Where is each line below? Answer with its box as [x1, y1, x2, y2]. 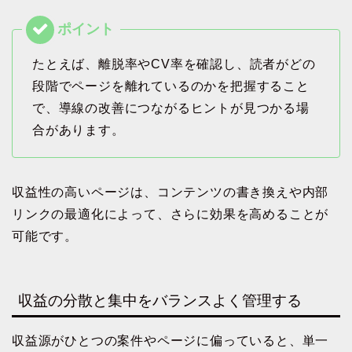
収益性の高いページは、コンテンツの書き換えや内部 [12, 185, 329, 200]
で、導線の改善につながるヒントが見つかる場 [32, 101, 310, 115]
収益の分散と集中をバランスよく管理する [18, 292, 302, 310]
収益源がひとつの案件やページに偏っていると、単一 [12, 334, 329, 348]
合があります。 [32, 123, 125, 137]
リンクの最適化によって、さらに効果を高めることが [12, 207, 329, 222]
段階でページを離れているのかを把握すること [32, 79, 310, 93]
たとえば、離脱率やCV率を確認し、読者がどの [32, 57, 316, 71]
